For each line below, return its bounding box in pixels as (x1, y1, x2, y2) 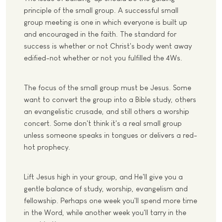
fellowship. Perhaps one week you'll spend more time (24, 196, 197, 205)
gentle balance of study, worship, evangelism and (24, 184, 188, 193)
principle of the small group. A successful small (24, 6, 178, 15)
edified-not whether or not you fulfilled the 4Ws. (24, 54, 182, 62)
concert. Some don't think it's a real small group (24, 119, 182, 128)
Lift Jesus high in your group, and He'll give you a (24, 172, 183, 181)
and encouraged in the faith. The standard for (24, 30, 176, 39)
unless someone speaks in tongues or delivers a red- (24, 131, 197, 140)
